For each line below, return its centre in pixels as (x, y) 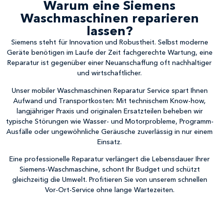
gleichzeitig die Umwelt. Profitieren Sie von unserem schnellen (109, 179)
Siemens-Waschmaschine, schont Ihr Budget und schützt (109, 169)
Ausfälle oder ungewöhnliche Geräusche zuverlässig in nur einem (109, 131)
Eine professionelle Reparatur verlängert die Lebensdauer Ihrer (109, 159)
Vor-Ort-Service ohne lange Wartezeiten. (109, 189)
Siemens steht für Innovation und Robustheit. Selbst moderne (109, 42)
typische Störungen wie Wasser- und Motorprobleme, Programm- (109, 121)
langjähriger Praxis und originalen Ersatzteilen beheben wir (109, 111)
